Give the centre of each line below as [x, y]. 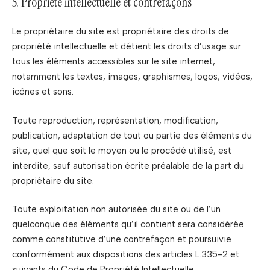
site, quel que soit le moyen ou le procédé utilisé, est [122, 150]
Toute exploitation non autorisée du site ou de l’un [116, 209]
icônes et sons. [43, 92]
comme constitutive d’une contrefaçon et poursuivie [122, 239]
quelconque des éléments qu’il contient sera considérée [128, 224]
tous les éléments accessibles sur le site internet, [114, 61]
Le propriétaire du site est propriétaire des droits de [121, 31]
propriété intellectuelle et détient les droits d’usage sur [127, 46]
